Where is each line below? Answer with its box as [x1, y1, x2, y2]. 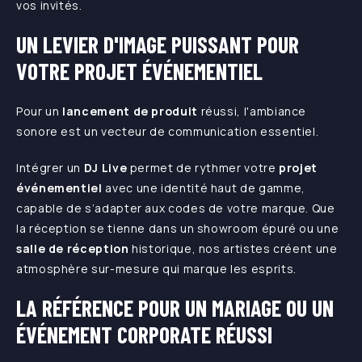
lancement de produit [62, 103, 198, 119]
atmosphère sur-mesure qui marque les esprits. [16, 261, 297, 276]
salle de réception [16, 241, 129, 256]
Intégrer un [16, 160, 84, 175]
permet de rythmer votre [129, 160, 280, 175]
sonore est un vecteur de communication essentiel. [16, 124, 319, 139]
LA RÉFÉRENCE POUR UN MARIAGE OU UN [16, 294, 334, 322]
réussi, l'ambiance [197, 103, 307, 119]
